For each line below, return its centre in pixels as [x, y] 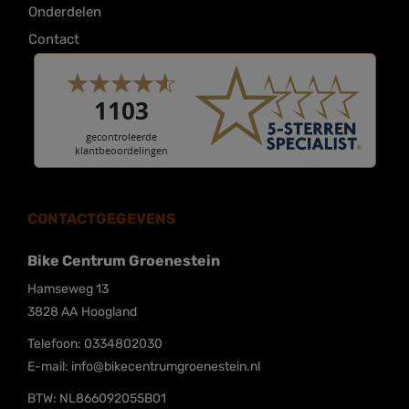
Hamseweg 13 [68, 289]
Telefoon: [56, 344]
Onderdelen [65, 12]
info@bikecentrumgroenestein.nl [166, 367]
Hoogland [109, 312]
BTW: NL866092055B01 [97, 399]
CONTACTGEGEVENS [102, 219]
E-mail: [49, 367]
